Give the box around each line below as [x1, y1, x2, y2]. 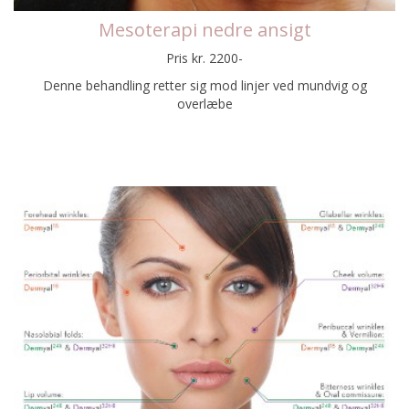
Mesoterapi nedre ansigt [98, 16, 311, 42]
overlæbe [176, 94, 233, 112]
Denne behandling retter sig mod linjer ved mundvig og [42, 76, 367, 94]
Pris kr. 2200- [166, 48, 243, 67]
